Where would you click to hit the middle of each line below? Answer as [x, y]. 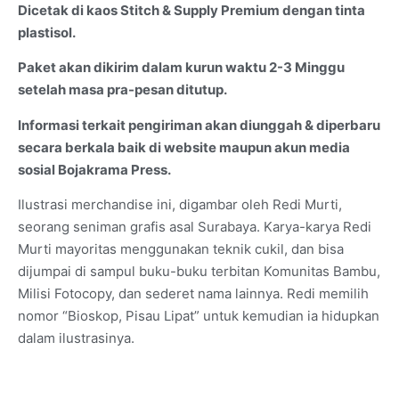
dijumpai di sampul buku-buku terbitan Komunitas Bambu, [199, 272]
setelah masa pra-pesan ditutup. [122, 90]
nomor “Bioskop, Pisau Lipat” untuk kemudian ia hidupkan [199, 316]
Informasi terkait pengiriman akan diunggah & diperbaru [199, 125]
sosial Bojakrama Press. [94, 169]
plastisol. [48, 32]
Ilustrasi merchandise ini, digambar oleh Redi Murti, [180, 205]
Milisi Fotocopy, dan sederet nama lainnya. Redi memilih [193, 294]
